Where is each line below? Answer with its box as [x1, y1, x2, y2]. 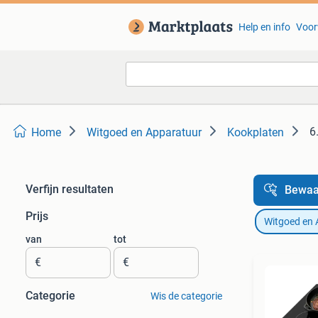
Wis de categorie [150, 290, 222, 302]
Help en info [238, 21, 290, 33]
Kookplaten [227, 126, 284, 139]
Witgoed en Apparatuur [87, 126, 202, 139]
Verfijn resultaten [26, 182, 114, 196]
